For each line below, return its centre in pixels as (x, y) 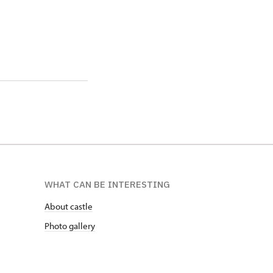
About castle (69, 206)
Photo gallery (70, 226)
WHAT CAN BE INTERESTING (107, 184)
